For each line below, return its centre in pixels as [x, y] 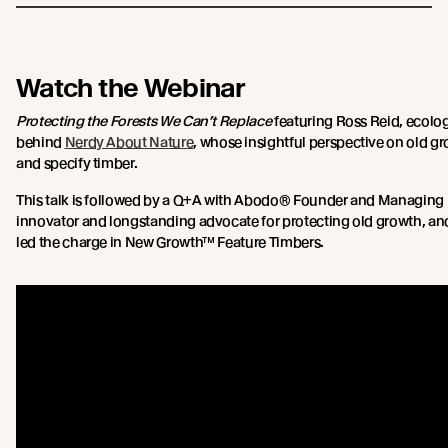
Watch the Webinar [131, 87]
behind [40, 141]
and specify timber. [77, 162]
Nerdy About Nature [129, 141]
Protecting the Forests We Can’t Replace [145, 120]
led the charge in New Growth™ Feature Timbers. [170, 241]
